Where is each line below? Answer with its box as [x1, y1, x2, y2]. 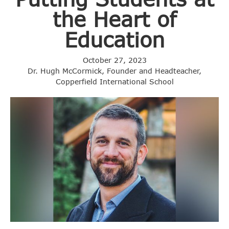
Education [64, 27, 165, 52]
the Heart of [53, 6, 176, 31]
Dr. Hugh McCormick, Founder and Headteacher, [28, 66, 201, 75]
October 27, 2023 [82, 55, 147, 64]
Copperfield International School [55, 77, 174, 86]
